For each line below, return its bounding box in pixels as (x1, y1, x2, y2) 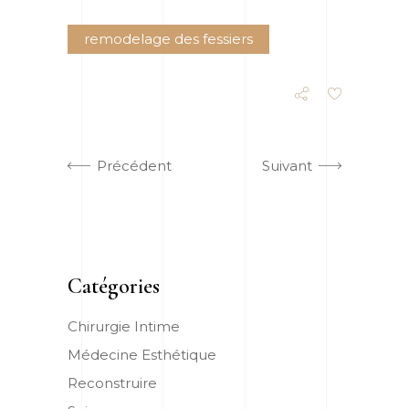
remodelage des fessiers (84, 29, 253, 47)
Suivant (262, 156, 312, 174)
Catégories (68, 272, 160, 299)
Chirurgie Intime (68, 317, 180, 335)
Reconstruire (68, 373, 157, 392)
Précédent (97, 156, 172, 174)
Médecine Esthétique (68, 345, 216, 363)
